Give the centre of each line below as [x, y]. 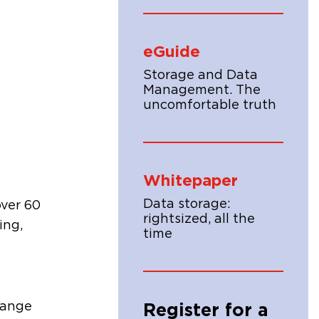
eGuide [172, 52]
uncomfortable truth [210, 105]
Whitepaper [190, 181]
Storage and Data [200, 75]
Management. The [202, 90]
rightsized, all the [199, 219]
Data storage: [187, 204]
